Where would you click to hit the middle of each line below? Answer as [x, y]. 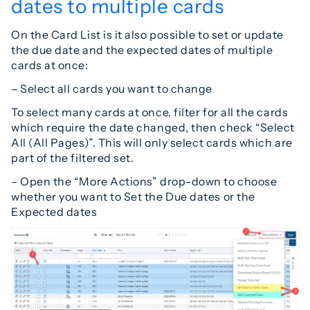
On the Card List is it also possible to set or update [147, 34]
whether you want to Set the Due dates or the [133, 196]
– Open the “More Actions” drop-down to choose [144, 181]
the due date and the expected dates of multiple [142, 49]
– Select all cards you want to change [112, 88]
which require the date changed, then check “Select [153, 127]
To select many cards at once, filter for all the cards [150, 112]
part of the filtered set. [73, 157]
